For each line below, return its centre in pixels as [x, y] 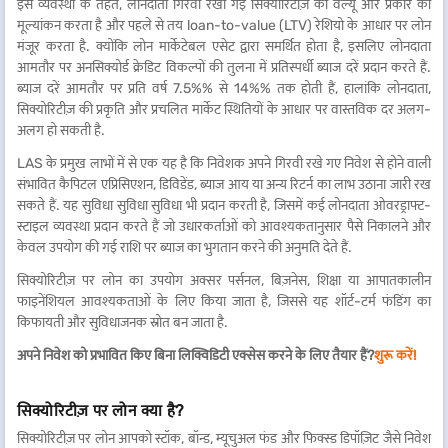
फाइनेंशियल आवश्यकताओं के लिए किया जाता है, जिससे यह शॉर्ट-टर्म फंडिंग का [224, 301]
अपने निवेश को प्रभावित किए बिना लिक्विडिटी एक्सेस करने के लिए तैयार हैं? [195, 355]
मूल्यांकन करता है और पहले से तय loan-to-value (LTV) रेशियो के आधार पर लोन [224, 25]
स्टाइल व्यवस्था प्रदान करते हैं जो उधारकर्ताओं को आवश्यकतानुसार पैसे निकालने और [224, 226]
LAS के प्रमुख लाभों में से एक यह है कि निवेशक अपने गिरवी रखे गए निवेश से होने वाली [224, 163]
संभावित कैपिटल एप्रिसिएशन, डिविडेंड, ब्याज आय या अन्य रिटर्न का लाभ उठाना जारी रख [224, 184]
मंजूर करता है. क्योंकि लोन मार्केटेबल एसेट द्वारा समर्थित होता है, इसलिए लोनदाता [224, 46]
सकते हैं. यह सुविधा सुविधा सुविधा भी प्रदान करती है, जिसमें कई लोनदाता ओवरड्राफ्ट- [224, 205]
